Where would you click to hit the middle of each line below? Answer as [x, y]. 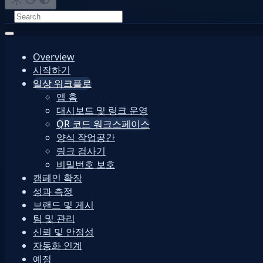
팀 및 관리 [54, 218]
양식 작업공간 [86, 137]
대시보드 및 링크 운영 [102, 110]
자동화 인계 [58, 245]
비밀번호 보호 [86, 164]
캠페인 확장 [58, 178]
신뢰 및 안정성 [63, 232]
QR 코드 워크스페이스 [103, 124]
